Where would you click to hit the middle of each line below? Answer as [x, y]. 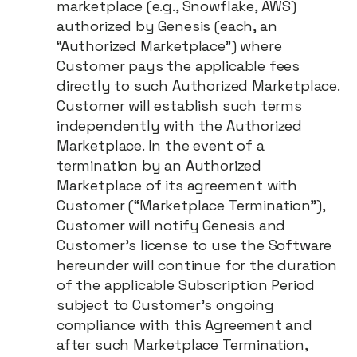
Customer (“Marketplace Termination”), [191, 205]
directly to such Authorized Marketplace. [198, 86]
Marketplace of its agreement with [177, 185]
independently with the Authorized [180, 126]
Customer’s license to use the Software [194, 245]
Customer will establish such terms [179, 106]
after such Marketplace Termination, [182, 345]
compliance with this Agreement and [184, 325]
